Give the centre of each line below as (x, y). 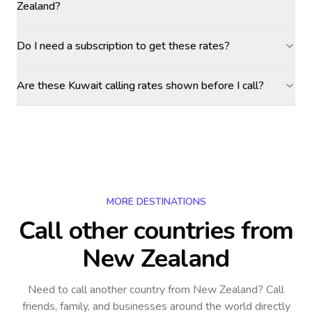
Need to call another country (96, 290)
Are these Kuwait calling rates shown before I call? (140, 86)
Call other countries (126, 231)
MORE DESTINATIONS (156, 202)
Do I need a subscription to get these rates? (123, 46)
